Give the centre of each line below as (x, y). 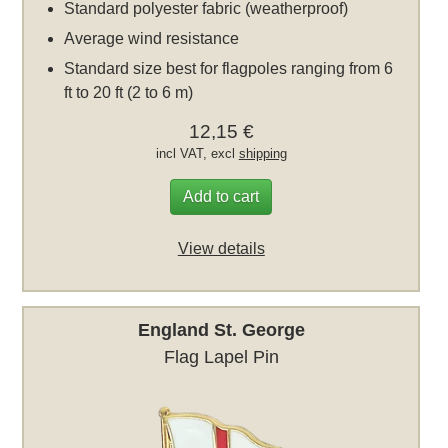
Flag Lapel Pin (221, 357)
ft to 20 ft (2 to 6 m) (129, 92)
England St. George (221, 330)
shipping (262, 153)
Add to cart (221, 196)
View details (221, 248)
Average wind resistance (152, 38)
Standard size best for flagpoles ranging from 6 (229, 68)
